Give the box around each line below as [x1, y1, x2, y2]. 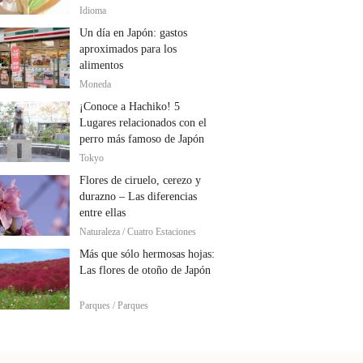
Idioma [79, 5, 106, 16]
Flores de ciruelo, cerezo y [79, 174, 201, 186]
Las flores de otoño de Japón [79, 264, 211, 276]
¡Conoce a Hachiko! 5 [79, 100, 180, 113]
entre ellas [79, 207, 126, 219]
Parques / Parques [79, 300, 148, 311]
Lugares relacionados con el [79, 117, 207, 129]
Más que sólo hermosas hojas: [79, 248, 215, 260]
